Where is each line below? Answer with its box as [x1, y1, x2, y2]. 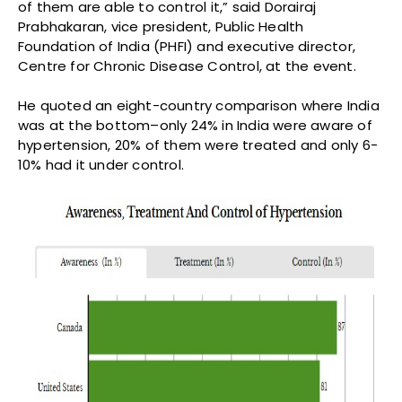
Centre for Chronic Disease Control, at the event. [18, 57, 356, 76]
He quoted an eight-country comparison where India [18, 96, 380, 116]
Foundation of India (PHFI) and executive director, [18, 37, 356, 57]
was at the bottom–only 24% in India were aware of [18, 116, 372, 135]
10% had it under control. [18, 155, 184, 175]
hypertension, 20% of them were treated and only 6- [18, 135, 379, 155]
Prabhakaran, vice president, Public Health [18, 17, 304, 37]
